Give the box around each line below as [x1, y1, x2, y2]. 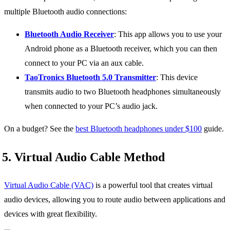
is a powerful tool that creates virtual [93, 180, 213, 189]
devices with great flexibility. [4, 209, 97, 218]
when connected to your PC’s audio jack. [25, 101, 158, 110]
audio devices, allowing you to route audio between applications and [4, 195, 225, 204]
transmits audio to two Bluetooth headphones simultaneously [25, 87, 221, 96]
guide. [202, 124, 224, 133]
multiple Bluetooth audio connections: [4, 7, 127, 16]
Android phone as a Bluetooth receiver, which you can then [25, 44, 217, 53]
